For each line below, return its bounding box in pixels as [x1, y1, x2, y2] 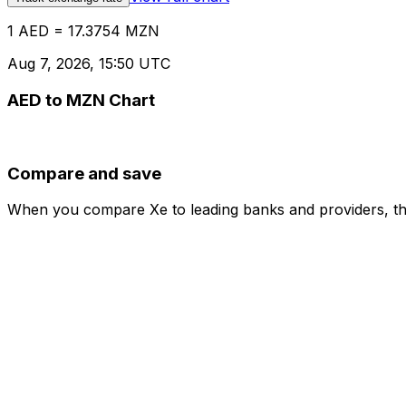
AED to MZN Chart [7, 90, 155, 111]
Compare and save [7, 162, 161, 184]
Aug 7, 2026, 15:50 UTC [7, 54, 170, 73]
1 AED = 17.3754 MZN [7, 22, 159, 41]
